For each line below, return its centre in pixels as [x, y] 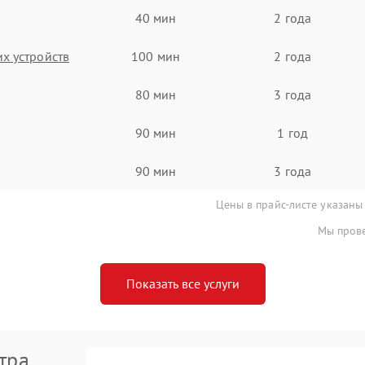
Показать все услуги [182, 284]
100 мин [156, 56]
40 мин [156, 18]
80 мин [156, 94]
